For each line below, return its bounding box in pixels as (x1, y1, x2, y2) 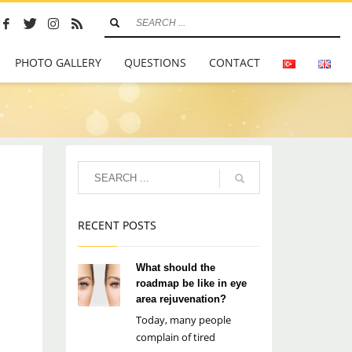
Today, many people (135, 313, 231, 327)
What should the (135, 262, 215, 273)
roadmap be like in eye (135, 277, 247, 289)
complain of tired (135, 330, 215, 344)
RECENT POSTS (77, 218, 156, 233)
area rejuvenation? (135, 293, 226, 305)
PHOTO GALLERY (15, 55, 102, 70)
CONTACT (209, 55, 261, 70)
